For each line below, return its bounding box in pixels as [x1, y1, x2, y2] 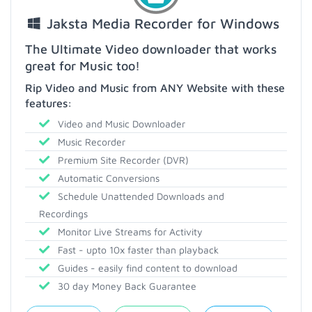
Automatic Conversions [55, 172, 159, 184]
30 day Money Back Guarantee [55, 280, 196, 292]
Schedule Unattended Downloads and [55, 190, 224, 202]
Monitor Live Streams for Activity [55, 226, 203, 237]
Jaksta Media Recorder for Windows [42, 15, 279, 31]
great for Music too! [25, 58, 140, 73]
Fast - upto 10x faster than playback [55, 244, 219, 256]
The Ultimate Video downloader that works [25, 42, 276, 56]
